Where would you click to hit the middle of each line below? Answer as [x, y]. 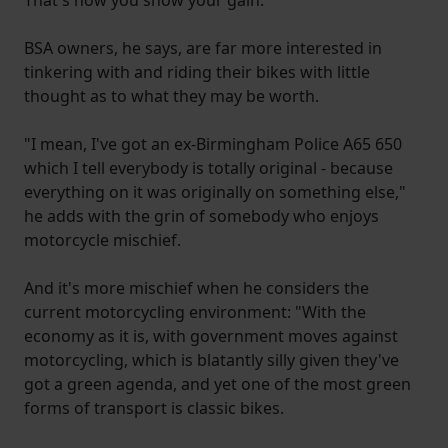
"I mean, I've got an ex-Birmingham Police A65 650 [213, 143]
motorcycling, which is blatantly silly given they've [211, 359]
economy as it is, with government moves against [211, 335]
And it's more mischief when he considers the [196, 287]
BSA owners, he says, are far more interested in [203, 47]
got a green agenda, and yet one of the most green [217, 383]
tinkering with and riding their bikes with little [197, 71]
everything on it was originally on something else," [215, 191]
